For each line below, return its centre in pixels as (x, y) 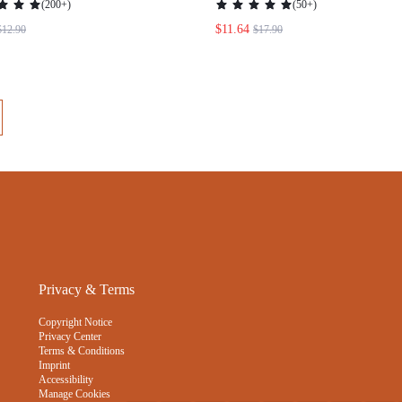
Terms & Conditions (82, 358)
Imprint (54, 372)
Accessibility (67, 387)
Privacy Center (70, 344)
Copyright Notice (75, 329)
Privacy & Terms (87, 297)
